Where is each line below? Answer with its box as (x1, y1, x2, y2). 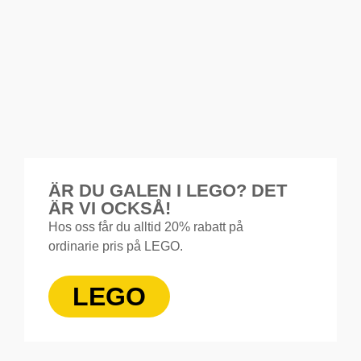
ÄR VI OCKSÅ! (48, 197, 171, 218)
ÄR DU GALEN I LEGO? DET (48, 180, 287, 201)
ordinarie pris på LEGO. (48, 239, 183, 253)
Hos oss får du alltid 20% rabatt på (48, 219, 243, 234)
